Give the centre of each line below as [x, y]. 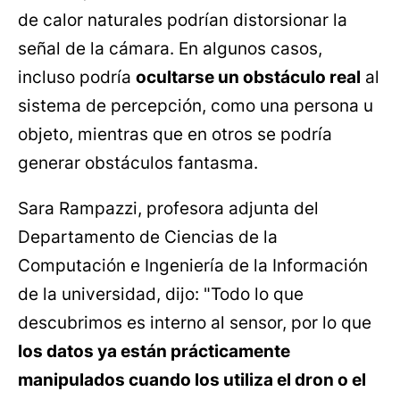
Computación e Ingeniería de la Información [193, 266]
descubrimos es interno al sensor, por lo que [195, 323]
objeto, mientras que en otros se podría [175, 135]
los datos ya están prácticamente [154, 352]
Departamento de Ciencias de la [148, 237]
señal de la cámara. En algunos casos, [170, 49]
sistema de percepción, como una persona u [196, 106]
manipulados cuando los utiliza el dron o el [192, 380]
